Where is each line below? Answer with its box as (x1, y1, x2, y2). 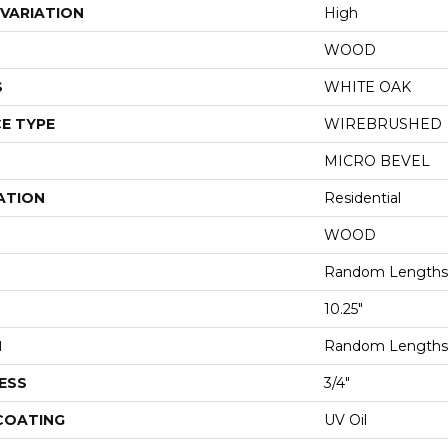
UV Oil (324, 411, 367, 429)
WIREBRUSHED (324, 115, 442, 133)
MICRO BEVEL (324, 152, 430, 170)
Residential (324, 189, 401, 207)
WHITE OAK (324, 78, 411, 96)
